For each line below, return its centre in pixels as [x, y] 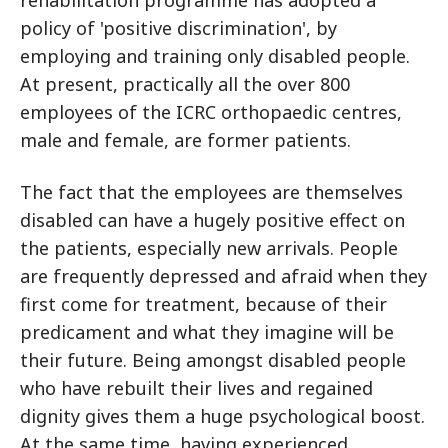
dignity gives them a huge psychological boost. [222, 416]
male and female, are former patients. [185, 140]
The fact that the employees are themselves [211, 192]
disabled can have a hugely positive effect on [212, 220]
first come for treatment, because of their [203, 304]
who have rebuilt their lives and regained [196, 388]
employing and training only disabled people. [215, 56]
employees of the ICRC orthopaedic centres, [211, 112]
